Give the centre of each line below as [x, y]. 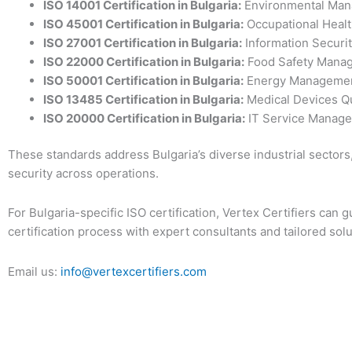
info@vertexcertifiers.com [134, 271]
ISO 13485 [73, 99]
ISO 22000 [73, 61]
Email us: [34, 271]
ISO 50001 [73, 80]
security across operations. [83, 174]
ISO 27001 [72, 42]
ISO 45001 [73, 24]
